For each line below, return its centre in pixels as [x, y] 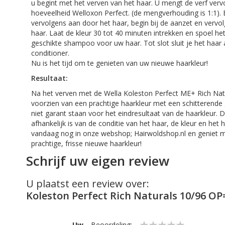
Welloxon [87, 13]
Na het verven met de [68, 93]
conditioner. [52, 53]
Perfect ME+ [175, 93]
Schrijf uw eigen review [98, 161]
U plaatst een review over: [88, 184]
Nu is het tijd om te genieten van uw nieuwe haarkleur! [120, 63]
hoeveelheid [52, 13]
